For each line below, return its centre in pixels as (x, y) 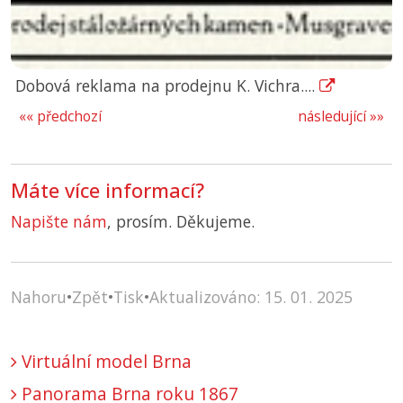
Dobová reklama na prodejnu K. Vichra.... (167, 86)
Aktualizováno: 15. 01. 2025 (251, 297)
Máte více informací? (107, 191)
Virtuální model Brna (104, 362)
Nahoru (39, 297)
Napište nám (59, 222)
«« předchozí (60, 117)
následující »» (341, 117)
